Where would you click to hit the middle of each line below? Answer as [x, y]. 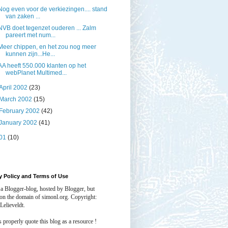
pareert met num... [30, 35]
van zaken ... [23, 17]
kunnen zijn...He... [30, 54]
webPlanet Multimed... [36, 73]
